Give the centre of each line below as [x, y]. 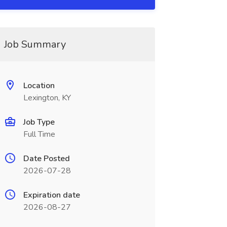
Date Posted [46, 159]
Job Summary [35, 44]
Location [39, 86]
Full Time [39, 134]
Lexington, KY [47, 98]
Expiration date [51, 195]
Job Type [39, 122]
